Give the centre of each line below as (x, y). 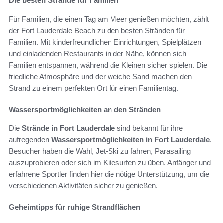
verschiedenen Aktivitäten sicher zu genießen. (83, 185)
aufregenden (30, 139)
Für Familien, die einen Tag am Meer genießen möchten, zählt (109, 19)
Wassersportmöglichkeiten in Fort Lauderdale (130, 139)
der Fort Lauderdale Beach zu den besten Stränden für (97, 30)
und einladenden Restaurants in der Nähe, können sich (98, 53)
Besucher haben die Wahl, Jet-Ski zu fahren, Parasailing (100, 151)
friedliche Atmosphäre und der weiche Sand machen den (100, 76)
